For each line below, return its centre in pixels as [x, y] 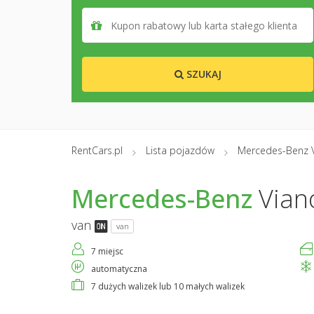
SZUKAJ [202, 74]
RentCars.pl [97, 151]
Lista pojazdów [180, 151]
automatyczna [119, 268]
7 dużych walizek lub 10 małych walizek [168, 286]
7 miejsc [107, 251]
